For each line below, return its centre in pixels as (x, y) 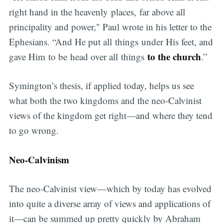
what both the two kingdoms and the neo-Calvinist (105, 101)
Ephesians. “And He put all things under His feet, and (111, 41)
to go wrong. (34, 130)
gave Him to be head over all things (78, 56)
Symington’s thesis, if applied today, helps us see (101, 86)
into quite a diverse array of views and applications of (110, 204)
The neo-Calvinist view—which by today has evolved (110, 189)
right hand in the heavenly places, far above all (97, 11)
